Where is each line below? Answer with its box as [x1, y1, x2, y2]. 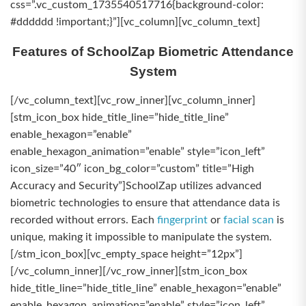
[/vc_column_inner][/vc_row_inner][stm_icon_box [10, 266, 247, 277]
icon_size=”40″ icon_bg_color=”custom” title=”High [10, 163, 254, 174]
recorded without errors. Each [10, 214, 157, 225]
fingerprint [157, 214, 208, 225]
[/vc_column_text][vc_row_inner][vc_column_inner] [10, 95, 255, 106]
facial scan [223, 214, 274, 225]
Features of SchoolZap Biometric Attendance [12, 44, 294, 59]
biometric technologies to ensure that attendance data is [10, 197, 280, 208]
